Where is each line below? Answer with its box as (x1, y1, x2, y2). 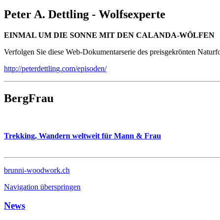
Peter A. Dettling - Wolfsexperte (4, 7, 165, 21)
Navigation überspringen (4, 182, 81, 191)
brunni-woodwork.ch (4, 165, 70, 174)
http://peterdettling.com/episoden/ (4, 64, 107, 73)
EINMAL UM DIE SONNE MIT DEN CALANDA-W (4, 30, 187, 39)
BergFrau (4, 91, 54, 105)
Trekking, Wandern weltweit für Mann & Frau (4, 131, 161, 140)
